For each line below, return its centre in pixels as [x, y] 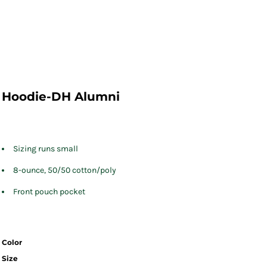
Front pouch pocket [49, 192]
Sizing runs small [46, 149]
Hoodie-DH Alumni [61, 97]
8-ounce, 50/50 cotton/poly [65, 170]
